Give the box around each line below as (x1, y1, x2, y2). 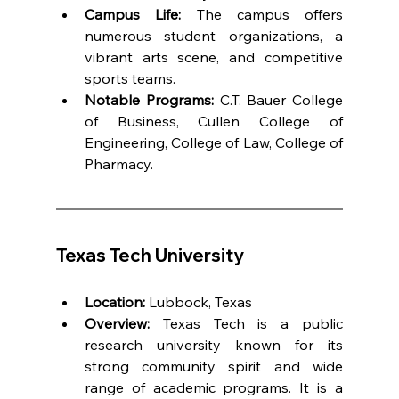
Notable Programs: (84, 90, 214, 109)
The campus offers (181, 4, 344, 23)
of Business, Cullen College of (84, 111, 344, 130)
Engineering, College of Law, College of (84, 133, 344, 151)
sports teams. (84, 69, 175, 87)
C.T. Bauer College (213, 90, 344, 109)
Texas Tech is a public (149, 313, 344, 332)
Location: (84, 292, 145, 311)
